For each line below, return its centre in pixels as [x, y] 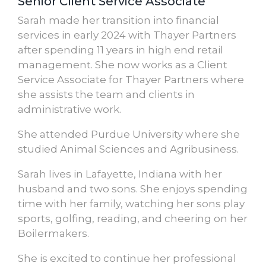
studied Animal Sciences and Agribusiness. [128, 149]
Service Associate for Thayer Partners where [131, 79]
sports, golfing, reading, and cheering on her [133, 218]
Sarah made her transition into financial [118, 20]
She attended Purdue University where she [129, 134]
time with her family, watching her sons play [131, 203]
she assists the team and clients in [106, 94]
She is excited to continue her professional [127, 258]
